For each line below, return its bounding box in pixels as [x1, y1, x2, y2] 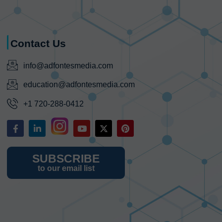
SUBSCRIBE [32, 152, 100, 165]
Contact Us [10, 38, 66, 49]
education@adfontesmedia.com [23, 80, 135, 89]
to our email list [37, 164, 95, 172]
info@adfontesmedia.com [23, 61, 113, 70]
